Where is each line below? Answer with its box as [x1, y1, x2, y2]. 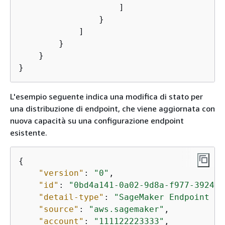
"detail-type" [39, 192, 104, 202]
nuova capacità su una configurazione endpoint [10, 115, 184, 126]
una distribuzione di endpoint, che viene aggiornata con [10, 103, 215, 114]
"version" [39, 168, 84, 178]
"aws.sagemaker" [89, 204, 164, 214]
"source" [39, 204, 79, 214]
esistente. [10, 127, 47, 138]
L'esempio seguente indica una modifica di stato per [10, 91, 203, 101]
